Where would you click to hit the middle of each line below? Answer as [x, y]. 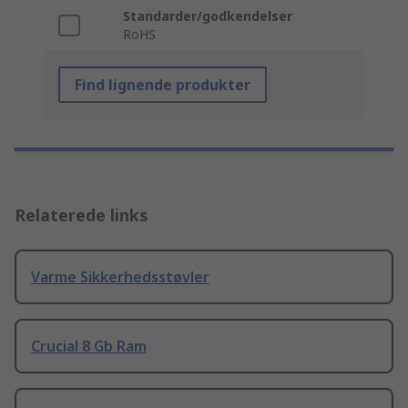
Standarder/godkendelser [208, 16]
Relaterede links [82, 215]
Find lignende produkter [163, 85]
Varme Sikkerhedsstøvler [120, 277]
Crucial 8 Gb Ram [89, 347]
